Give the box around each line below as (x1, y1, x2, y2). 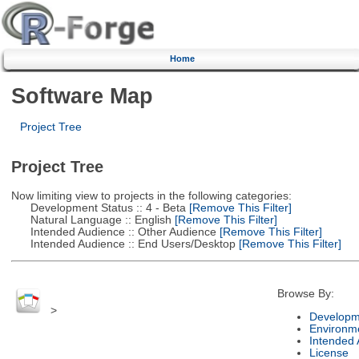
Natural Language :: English (10, 213, 171, 226)
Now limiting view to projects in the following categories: (10, 189, 292, 202)
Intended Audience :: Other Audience (10, 225, 216, 238)
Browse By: (276, 288, 334, 301)
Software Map (10, 83, 153, 108)
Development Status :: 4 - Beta (10, 201, 186, 214)
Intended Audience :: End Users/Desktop (10, 237, 236, 250)
